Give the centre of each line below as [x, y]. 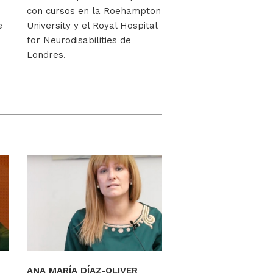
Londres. [46, 55]
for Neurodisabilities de [79, 40]
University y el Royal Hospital [92, 25]
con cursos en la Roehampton [94, 11]
